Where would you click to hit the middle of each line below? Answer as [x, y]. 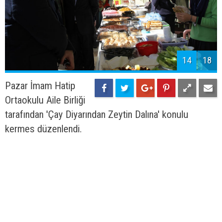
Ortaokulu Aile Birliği [45, 100]
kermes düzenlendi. [43, 129]
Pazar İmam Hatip [40, 86]
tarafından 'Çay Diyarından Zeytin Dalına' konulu [97, 115]
